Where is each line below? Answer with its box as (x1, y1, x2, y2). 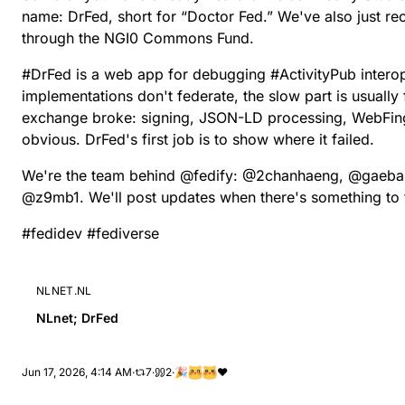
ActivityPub (279, 65, 356, 83)
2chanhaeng (256, 166, 339, 184)
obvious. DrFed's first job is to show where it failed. (22, 130, 374, 148)
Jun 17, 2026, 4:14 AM (22, 365, 132, 379)
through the (22, 29, 104, 47)
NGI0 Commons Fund (104, 29, 250, 47)
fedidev (31, 224, 82, 242)
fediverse (96, 224, 159, 242)
